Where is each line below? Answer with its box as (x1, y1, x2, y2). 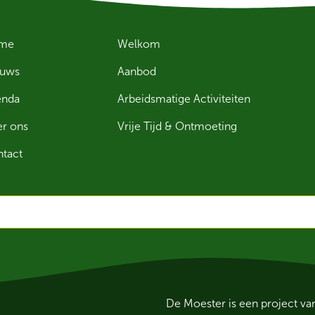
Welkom (117, 38, 160, 50)
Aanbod (117, 65, 156, 77)
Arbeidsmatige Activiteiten (117, 93, 250, 105)
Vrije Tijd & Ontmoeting (117, 120, 237, 132)
